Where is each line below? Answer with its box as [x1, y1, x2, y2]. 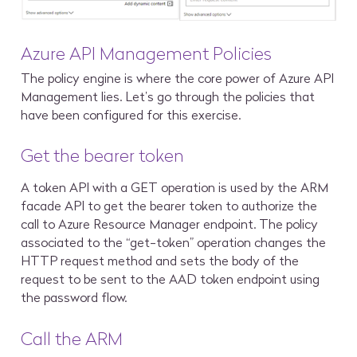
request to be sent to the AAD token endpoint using [21, 271, 320, 288]
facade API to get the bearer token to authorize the [21, 198, 318, 214]
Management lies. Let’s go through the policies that [21, 88, 316, 104]
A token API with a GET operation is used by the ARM [21, 179, 329, 196]
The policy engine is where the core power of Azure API [21, 69, 335, 86]
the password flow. [21, 289, 127, 306]
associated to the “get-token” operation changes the [21, 234, 327, 251]
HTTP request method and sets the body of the [21, 253, 300, 269]
